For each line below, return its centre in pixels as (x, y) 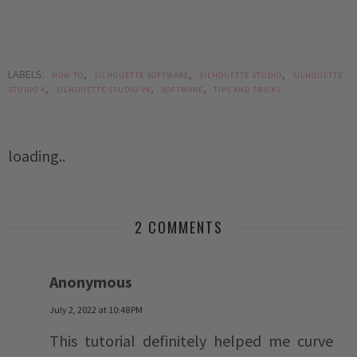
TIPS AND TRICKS (247, 90)
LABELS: (27, 75)
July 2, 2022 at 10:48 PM (96, 310)
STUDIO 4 (27, 90)
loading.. (37, 156)
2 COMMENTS (178, 228)
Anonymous (91, 282)
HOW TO (68, 76)
